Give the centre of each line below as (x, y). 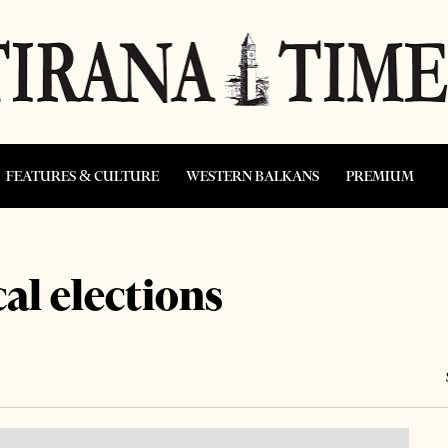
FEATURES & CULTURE (82, 175)
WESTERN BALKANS (252, 175)
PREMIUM (380, 175)
